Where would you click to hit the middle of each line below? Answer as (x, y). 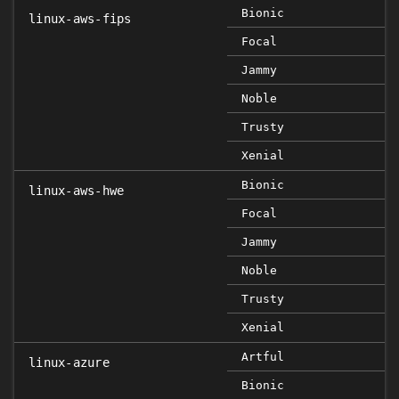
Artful (263, 357)
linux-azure (69, 362)
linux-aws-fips (80, 19)
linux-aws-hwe (77, 191)
